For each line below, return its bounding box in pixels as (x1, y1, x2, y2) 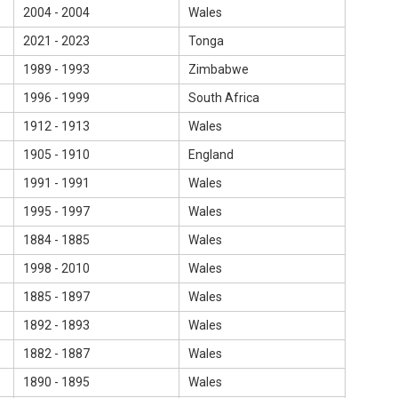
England (188, 147, 234, 162)
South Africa (188, 91, 259, 105)
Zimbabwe (188, 62, 249, 76)
